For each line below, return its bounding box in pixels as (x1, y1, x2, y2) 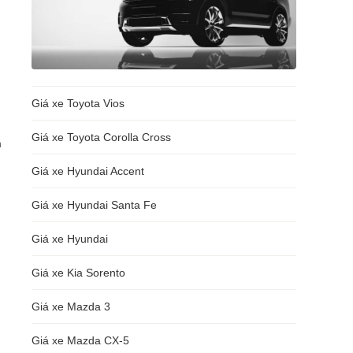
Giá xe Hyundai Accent (32, 165, 144, 177)
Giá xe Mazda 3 (32, 300, 110, 313)
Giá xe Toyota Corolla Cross (32, 131, 171, 143)
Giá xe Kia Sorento (32, 266, 125, 279)
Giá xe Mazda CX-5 (32, 334, 129, 347)
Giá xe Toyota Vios (32, 97, 124, 110)
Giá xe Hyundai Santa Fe (32, 199, 157, 211)
